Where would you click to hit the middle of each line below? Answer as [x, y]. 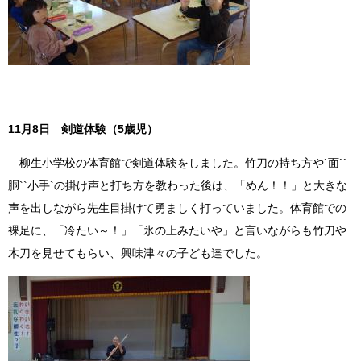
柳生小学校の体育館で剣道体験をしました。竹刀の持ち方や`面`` [178, 163]
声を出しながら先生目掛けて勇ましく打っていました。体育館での [177, 208]
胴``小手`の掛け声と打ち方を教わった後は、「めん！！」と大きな [178, 186]
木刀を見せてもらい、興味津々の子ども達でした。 [138, 253]
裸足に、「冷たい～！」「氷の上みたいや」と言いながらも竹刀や [177, 231]
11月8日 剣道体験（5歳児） [83, 129]
